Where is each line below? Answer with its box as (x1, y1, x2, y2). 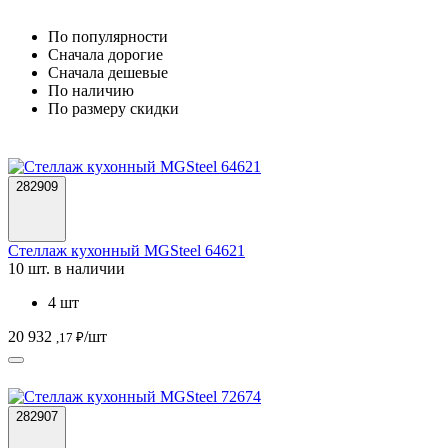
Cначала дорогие (48, 45, 163, 63)
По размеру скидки (48, 99, 179, 117)
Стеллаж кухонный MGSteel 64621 (8, 241, 245, 259)
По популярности (48, 27, 168, 45)
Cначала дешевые (48, 63, 168, 81)
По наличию (48, 81, 134, 99)
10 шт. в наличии (8, 259, 125, 277)
